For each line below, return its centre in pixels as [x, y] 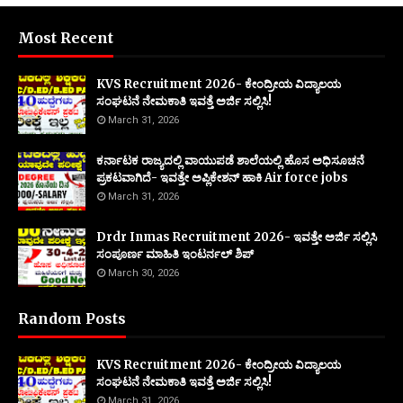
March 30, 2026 [143, 273]
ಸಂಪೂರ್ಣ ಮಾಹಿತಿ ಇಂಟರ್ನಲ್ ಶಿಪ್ [175, 254]
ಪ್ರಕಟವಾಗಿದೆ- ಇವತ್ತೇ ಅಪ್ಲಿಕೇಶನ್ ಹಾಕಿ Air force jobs [222, 177]
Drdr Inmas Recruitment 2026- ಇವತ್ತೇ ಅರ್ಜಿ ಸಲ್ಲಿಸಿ [237, 237]
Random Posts [72, 318]
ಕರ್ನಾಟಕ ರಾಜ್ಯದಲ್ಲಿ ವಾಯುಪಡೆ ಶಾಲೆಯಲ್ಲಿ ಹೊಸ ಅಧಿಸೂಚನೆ [230, 160]
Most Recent [66, 37]
